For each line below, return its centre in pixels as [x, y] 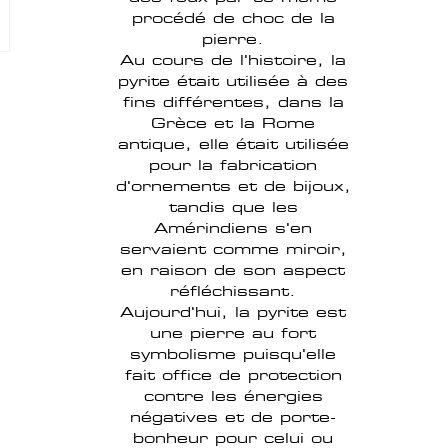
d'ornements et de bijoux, [233, 186]
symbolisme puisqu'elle [233, 354]
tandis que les [233, 207]
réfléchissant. [233, 291]
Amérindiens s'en [233, 228]
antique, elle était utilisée [233, 144]
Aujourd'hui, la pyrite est [233, 312]
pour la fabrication [233, 165]
